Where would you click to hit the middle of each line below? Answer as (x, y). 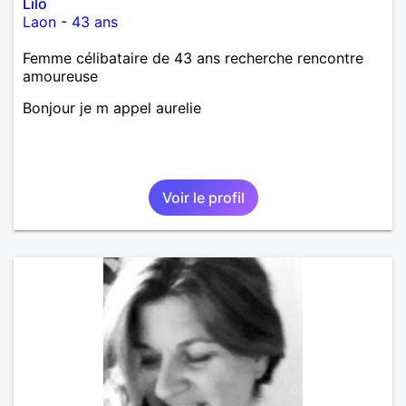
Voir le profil (203, 197)
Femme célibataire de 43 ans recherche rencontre (193, 58)
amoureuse (60, 76)
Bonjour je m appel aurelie (112, 107)
